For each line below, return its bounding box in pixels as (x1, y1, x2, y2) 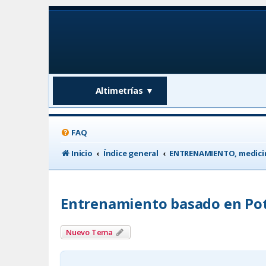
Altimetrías (95, 85, 143, 97)
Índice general (103, 147, 159, 159)
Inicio (71, 147, 93, 159)
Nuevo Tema (66, 226, 113, 237)
